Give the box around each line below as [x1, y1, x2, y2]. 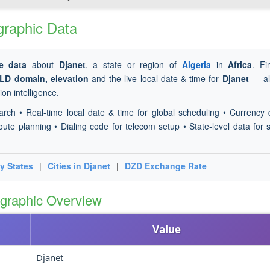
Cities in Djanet [48, 160, 110, 172]
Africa [228, 58, 253, 71]
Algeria [181, 58, 211, 71]
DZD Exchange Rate [125, 160, 207, 172]
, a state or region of [85, 58, 182, 71]
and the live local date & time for [88, 72, 222, 84]
